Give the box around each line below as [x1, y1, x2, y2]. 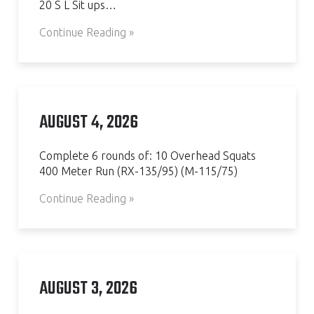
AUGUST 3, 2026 [39, 274, 137, 303]
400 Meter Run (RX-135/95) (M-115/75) [39, 164, 238, 177]
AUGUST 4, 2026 [39, 108, 138, 137]
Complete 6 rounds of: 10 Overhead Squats [39, 149, 256, 162]
